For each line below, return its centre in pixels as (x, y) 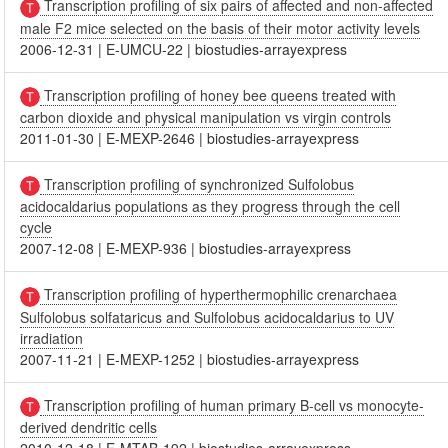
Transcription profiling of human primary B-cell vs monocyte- (232, 404)
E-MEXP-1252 (151, 358)
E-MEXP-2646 (151, 138)
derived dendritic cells (89, 427)
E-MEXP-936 (147, 248)
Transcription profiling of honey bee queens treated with (218, 94)
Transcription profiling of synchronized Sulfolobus (197, 184)
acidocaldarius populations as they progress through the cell (210, 206)
